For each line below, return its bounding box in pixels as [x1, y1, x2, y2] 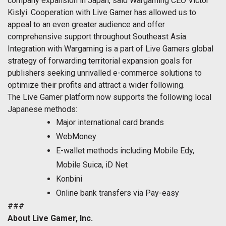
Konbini [56, 174, 82, 184]
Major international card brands [56, 118, 164, 128]
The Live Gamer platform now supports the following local [8, 92, 211, 102]
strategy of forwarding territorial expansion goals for [8, 56, 192, 66]
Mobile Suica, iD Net [56, 160, 128, 170]
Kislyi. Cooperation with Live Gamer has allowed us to [8, 8, 196, 18]
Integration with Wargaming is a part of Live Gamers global [8, 44, 213, 54]
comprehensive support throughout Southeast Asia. [8, 32, 188, 42]
